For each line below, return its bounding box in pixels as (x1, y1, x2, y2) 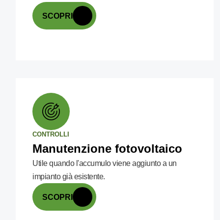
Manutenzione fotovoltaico (32, 142, 182, 155)
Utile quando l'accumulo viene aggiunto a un (32, 159, 177, 167)
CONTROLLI (32, 131, 69, 138)
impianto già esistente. (32, 172, 105, 181)
